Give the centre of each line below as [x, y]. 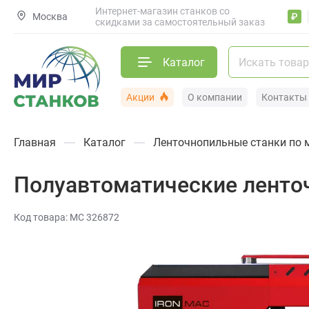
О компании [215, 97]
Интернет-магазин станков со [163, 11]
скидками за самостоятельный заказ [180, 22]
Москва [50, 16]
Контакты [284, 97]
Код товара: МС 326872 [67, 218]
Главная [35, 143]
